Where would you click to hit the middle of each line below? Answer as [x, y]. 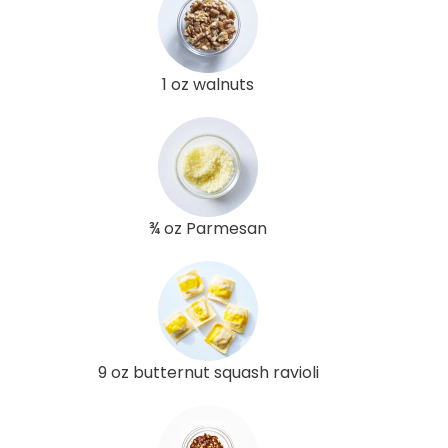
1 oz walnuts [208, 84]
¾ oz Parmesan [208, 228]
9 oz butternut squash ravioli [208, 372]
